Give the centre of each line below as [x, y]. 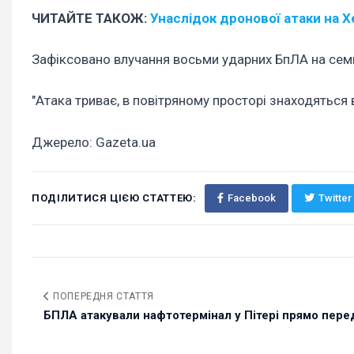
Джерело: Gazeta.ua [94, 142]
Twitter [335, 198]
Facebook [251, 198]
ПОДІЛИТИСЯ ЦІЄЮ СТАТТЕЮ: [114, 198]
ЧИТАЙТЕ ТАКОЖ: [91, 19]
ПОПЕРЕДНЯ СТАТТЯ [102, 296]
